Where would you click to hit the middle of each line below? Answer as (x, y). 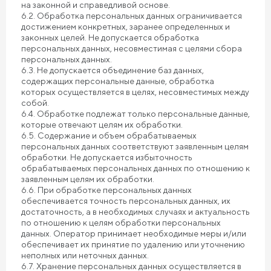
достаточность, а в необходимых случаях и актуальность (135, 212)
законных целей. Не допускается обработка (110, 38)
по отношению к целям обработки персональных (121, 223)
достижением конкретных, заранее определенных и (126, 27)
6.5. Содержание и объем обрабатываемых (109, 135)
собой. (35, 103)
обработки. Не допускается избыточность (107, 157)
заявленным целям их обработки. (88, 179)
